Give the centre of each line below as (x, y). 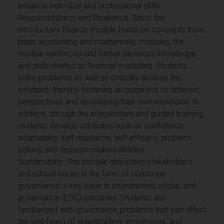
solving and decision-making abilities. (82, 149)
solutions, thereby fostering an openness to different (108, 89)
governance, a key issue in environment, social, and (107, 185)
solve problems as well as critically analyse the (99, 77)
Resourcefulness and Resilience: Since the (91, 17)
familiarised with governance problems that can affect (112, 209)
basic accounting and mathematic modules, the (101, 41)
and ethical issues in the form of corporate (92, 173)
